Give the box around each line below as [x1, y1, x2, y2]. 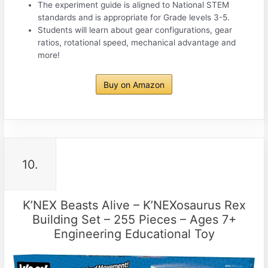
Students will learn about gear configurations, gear [38, 25, 233, 35]
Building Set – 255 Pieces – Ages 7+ [32, 212, 236, 227]
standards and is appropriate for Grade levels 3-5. [38, 13, 230, 23]
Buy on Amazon [103, 79, 165, 90]
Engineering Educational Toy [53, 227, 215, 242]
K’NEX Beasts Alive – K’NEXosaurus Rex [22, 198, 246, 213]
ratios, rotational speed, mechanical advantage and [38, 38, 236, 48]
